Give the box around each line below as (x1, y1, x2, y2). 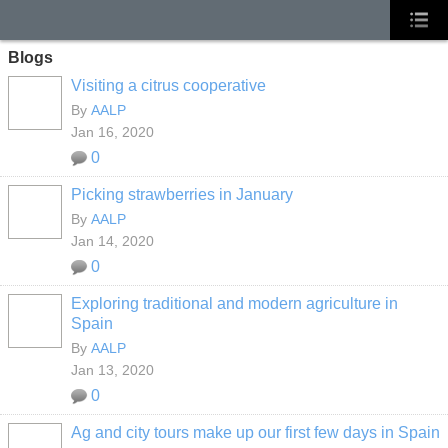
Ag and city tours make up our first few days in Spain (71, 424, 440, 441)
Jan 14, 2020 (71, 233, 154, 249)
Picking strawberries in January (71, 186, 293, 203)
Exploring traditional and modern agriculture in (71, 295, 398, 312)
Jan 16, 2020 (71, 124, 154, 140)
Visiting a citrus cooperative (71, 77, 266, 94)
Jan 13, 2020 (71, 362, 154, 378)
